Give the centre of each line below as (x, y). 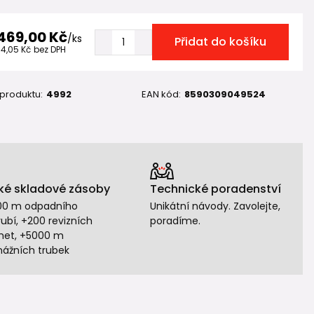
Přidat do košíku (220, 42)
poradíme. (175, 221)
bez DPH (49, 49)
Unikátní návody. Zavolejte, (215, 206)
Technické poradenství (215, 189)
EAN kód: (162, 94)
